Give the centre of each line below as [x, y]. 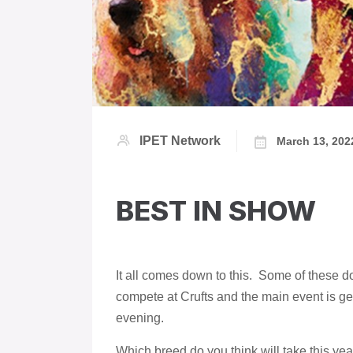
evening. [140, 318]
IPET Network [180, 141]
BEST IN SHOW [216, 211]
